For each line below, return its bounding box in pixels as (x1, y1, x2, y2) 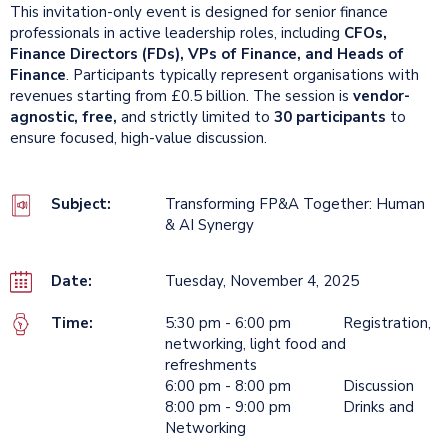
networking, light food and (165, 334, 346, 355)
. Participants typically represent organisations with (66, 65, 419, 86)
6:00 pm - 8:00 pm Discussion (165, 376, 414, 397)
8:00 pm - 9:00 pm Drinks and (165, 397, 414, 418)
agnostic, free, (10, 107, 117, 128)
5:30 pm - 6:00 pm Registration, (165, 313, 431, 334)
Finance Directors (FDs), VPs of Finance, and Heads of (10, 44, 404, 65)
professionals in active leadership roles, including (10, 23, 344, 44)
